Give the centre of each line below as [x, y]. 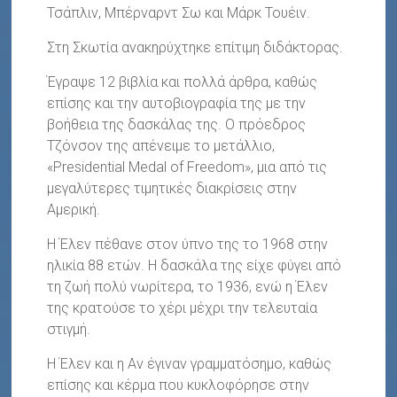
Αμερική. [74, 209]
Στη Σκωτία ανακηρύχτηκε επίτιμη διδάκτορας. [195, 47]
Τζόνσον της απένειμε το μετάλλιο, [161, 145]
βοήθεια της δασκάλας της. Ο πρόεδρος [177, 124]
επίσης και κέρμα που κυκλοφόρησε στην [179, 385]
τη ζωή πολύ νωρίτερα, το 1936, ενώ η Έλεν [188, 286]
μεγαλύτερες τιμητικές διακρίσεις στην [172, 188]
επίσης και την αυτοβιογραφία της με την [177, 103]
